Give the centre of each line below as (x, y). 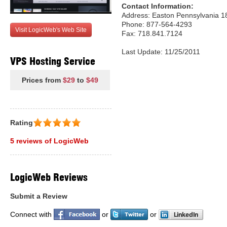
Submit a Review (39, 196)
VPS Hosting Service (53, 61)
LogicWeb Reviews (49, 177)
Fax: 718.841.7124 (152, 33)
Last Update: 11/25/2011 (161, 52)
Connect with (32, 214)
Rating (22, 123)
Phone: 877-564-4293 (157, 24)
